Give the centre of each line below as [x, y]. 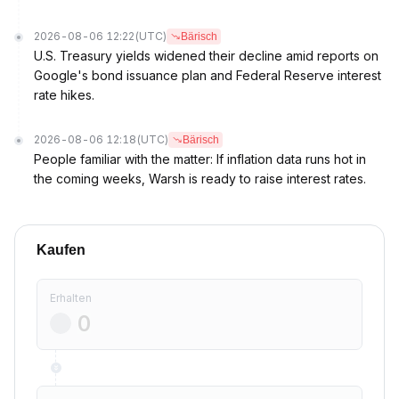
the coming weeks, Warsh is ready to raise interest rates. [200, 179]
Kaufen [61, 250]
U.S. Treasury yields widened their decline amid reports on [206, 56]
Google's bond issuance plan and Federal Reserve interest [208, 75]
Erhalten [71, 298]
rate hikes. [64, 95]
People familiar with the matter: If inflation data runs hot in [200, 159]
